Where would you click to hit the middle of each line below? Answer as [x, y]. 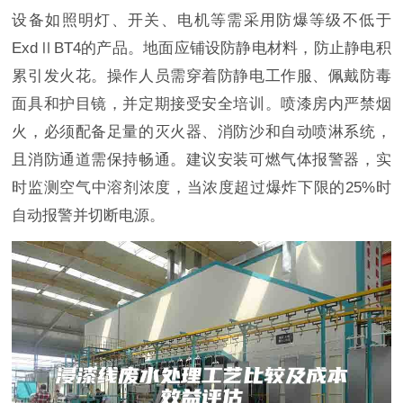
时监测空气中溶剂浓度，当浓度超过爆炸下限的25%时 [201, 188]
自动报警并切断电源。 [89, 216]
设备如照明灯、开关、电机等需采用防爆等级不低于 [201, 21]
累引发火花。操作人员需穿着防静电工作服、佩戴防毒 [201, 76]
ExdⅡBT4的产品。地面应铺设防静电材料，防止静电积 [201, 49]
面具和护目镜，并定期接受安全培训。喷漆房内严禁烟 [201, 104]
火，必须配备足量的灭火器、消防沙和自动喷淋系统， [201, 132]
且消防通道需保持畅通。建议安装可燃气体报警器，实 [201, 160]
